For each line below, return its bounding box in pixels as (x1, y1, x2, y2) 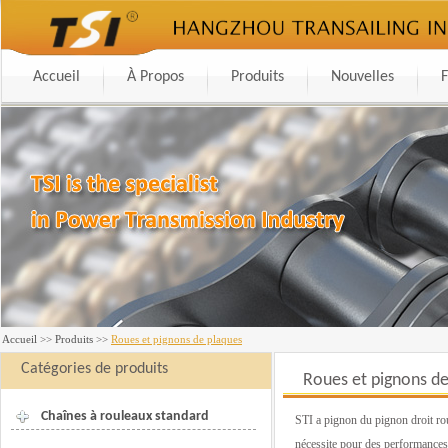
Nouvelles (331, 69, 394, 85)
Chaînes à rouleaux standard (41, 409, 209, 424)
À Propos (127, 69, 184, 85)
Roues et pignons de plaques (111, 333, 242, 345)
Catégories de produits (21, 361, 168, 377)
